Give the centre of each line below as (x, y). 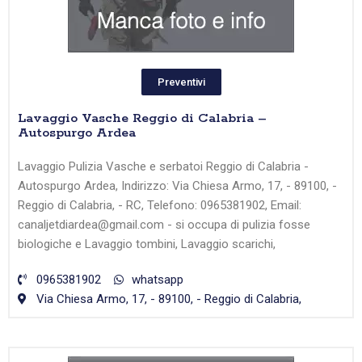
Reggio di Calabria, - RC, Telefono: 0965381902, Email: (160, 206)
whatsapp (158, 280)
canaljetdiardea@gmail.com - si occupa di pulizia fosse (164, 225)
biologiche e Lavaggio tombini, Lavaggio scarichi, (147, 244)
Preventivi (181, 82)
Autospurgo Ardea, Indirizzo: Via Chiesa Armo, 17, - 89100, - (177, 186)
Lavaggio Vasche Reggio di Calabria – (142, 119)
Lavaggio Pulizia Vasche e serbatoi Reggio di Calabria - (163, 167)
